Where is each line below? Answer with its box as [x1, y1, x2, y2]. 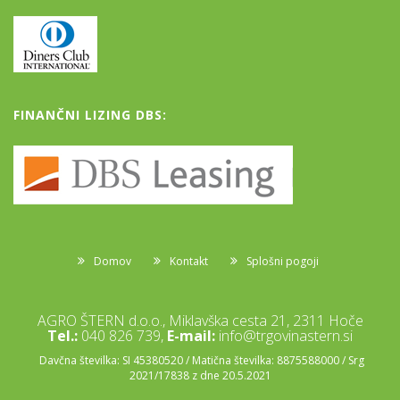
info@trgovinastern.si [219, 326, 353, 346]
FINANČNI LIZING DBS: [13, 106, 167, 124]
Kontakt [169, 254, 208, 270]
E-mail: [167, 326, 215, 346]
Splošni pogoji [246, 254, 319, 270]
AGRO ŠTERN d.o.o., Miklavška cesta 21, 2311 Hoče [37, 311, 363, 331]
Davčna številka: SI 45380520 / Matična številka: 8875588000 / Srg [36, 353, 364, 369]
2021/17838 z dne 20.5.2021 [129, 368, 271, 384]
